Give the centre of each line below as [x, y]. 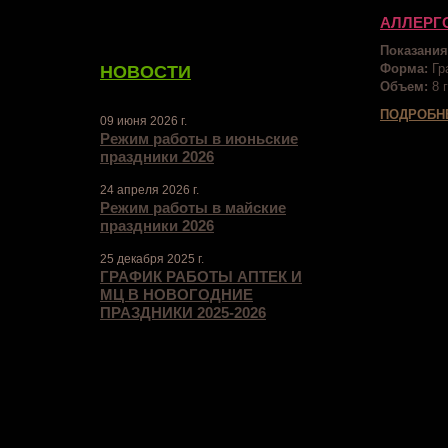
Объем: [404, 86]
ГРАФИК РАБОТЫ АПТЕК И [201, 276]
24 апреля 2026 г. [149, 190]
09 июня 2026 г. [143, 121]
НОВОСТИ [145, 72]
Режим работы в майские [193, 207]
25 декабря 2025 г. [152, 259]
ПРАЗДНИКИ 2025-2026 [183, 312]
